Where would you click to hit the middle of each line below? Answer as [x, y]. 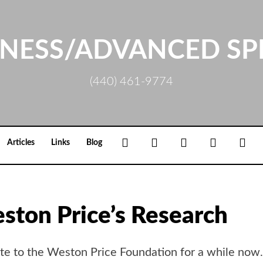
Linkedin [205, 142]
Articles [21, 143]
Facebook [148, 142]
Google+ [175, 142]
